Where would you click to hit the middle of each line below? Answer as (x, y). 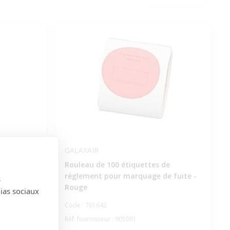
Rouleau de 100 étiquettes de (117, 165)
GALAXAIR (81, 150)
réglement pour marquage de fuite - (130, 176)
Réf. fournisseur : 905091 (100, 219)
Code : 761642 (85, 205)
